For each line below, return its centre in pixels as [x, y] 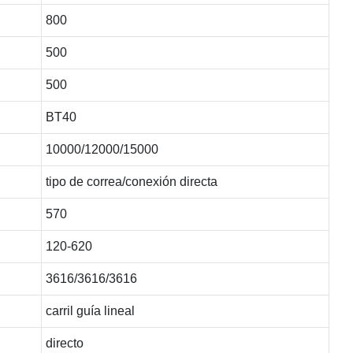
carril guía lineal [90, 310]
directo [64, 343]
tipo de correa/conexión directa [131, 181]
